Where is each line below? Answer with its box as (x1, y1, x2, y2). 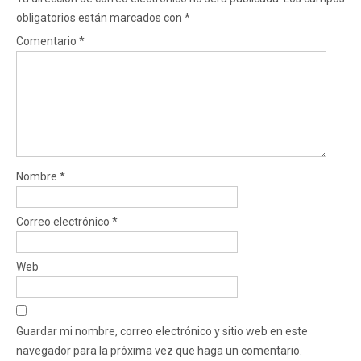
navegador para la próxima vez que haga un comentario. (16, 343, 302, 357)
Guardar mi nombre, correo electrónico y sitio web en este (16, 324, 308, 338)
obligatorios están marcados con (16, 10, 185, 24)
